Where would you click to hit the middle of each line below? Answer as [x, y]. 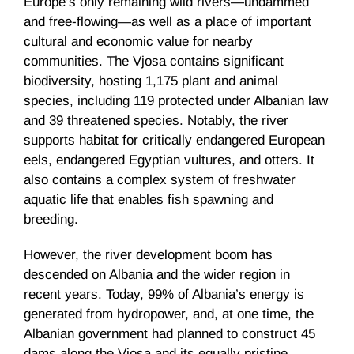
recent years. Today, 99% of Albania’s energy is [164, 294]
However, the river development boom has [148, 254]
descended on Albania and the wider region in [157, 274]
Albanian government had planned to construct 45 [169, 333]
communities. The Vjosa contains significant [154, 61]
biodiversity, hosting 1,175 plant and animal [151, 81]
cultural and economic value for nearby [138, 41]
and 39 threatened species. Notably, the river [156, 120]
